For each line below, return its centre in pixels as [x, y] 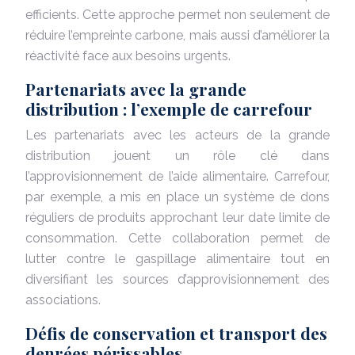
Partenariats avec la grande [136, 88]
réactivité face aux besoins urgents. [128, 55]
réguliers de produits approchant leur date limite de [177, 217]
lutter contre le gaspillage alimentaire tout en [177, 258]
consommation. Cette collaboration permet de [177, 238]
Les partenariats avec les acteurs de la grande [177, 135]
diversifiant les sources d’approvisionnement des [177, 279]
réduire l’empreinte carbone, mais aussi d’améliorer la [177, 35]
